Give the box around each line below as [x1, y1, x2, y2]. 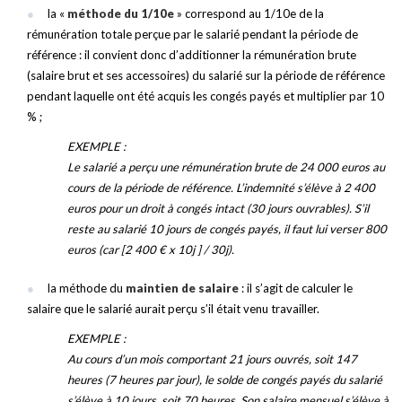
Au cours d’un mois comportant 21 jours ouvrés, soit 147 [67, 352, 357, 366]
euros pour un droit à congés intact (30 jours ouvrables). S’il [67, 201, 369, 215]
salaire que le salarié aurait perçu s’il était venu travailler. [27, 301, 319, 316]
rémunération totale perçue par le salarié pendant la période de [27, 27, 358, 41]
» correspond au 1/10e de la [174, 6, 324, 21]
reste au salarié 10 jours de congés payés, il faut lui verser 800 [67, 222, 387, 236]
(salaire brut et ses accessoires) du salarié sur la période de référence [27, 68, 385, 83]
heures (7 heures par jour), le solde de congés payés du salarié [67, 372, 382, 387]
